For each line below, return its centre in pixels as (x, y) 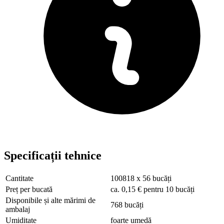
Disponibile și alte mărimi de (50, 200)
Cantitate (19, 178)
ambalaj (18, 209)
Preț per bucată (29, 189)
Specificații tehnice (53, 156)
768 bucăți (127, 205)
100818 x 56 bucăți (141, 178)
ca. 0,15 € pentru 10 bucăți (152, 189)
